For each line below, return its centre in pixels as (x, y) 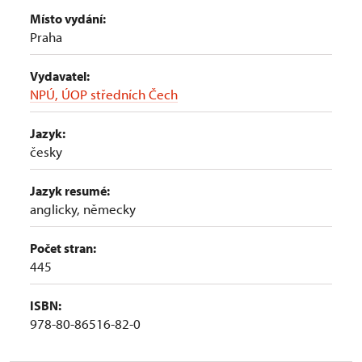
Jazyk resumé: (70, 191)
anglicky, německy (83, 209)
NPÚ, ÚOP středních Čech (104, 94)
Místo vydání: (68, 19)
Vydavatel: (60, 76)
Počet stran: (63, 248)
